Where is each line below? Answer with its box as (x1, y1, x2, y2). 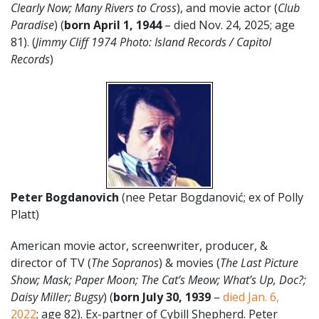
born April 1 (64, 16, 130, 33)
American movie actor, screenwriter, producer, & (11, 237, 268, 253)
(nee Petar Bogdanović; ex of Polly (122, 189, 303, 205)
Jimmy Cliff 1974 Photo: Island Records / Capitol (36, 33, 271, 50)
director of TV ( (11, 254, 91, 271)
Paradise (11, 16, 54, 33)
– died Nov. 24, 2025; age (162, 16, 295, 33)
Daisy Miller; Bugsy (11, 288, 103, 305)
